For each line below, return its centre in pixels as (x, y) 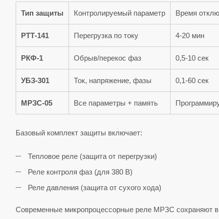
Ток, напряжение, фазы (113, 81)
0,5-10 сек (192, 58)
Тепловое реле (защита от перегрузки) (92, 156)
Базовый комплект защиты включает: (79, 133)
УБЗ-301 (35, 81)
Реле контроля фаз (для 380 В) (80, 172)
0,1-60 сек (192, 81)
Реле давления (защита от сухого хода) (95, 188)
